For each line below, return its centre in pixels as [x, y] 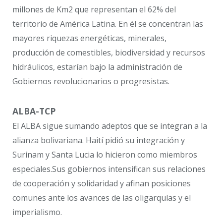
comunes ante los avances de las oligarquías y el [102, 198]
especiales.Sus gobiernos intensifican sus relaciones [109, 169]
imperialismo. [37, 212]
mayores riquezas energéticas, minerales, [89, 38]
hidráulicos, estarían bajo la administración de [97, 67]
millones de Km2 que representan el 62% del [94, 9]
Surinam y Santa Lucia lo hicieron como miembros [105, 155]
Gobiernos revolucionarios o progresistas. [91, 81]
